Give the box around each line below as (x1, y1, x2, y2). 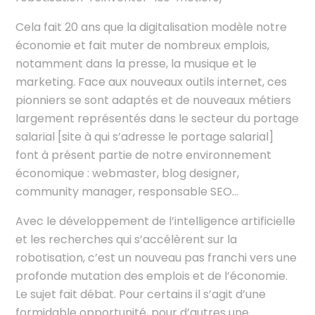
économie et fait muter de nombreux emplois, (15, 37, 270, 53)
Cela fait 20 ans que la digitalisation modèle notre (15, 18, 288, 35)
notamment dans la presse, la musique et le (15, 55, 257, 72)
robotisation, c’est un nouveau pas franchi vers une (15, 249, 297, 266)
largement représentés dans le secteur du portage (15, 110, 300, 127)
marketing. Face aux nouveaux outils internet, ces (15, 73, 288, 90)
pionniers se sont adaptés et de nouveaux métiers (15, 91, 292, 108)
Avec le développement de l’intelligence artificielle (15, 212, 296, 229)
